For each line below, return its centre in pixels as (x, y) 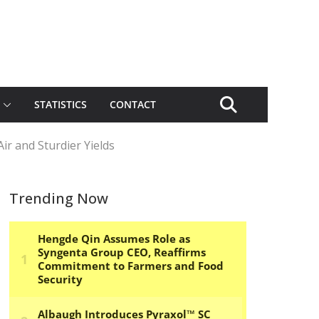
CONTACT (133, 104)
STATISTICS (61, 104)
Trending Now (59, 198)
